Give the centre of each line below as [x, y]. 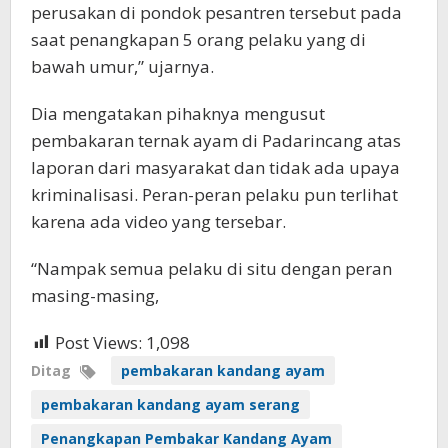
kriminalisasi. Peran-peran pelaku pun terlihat [214, 194]
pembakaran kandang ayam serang [170, 404]
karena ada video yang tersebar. [158, 221]
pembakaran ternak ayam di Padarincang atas [216, 140]
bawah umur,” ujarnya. [122, 66]
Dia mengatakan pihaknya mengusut [178, 113]
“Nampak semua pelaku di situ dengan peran [211, 268]
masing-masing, [95, 295]
